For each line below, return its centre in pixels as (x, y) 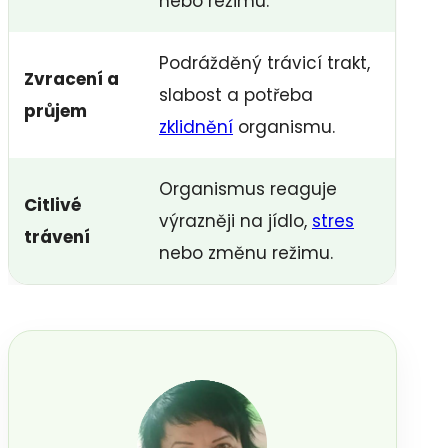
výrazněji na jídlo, (235, 221)
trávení (57, 237)
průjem (55, 111)
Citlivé (52, 205)
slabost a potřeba (236, 95)
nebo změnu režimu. (246, 253)
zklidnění (196, 127)
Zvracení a (71, 79)
